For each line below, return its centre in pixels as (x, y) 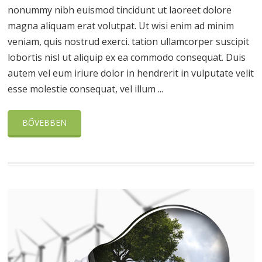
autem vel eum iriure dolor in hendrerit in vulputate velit (131, 73)
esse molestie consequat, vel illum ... (86, 89)
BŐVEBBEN (45, 122)
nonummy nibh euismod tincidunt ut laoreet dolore (120, 10)
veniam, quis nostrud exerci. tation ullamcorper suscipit (129, 41)
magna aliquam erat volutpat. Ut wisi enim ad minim (121, 25)
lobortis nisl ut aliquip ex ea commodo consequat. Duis (127, 57)
